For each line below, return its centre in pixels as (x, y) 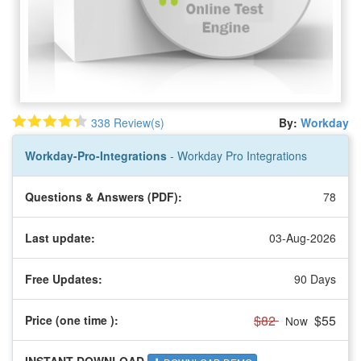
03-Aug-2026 (303, 237)
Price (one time (68, 320)
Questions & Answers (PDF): (104, 196)
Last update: (60, 237)
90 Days (315, 278)
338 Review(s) (128, 122)
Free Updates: (64, 278)
